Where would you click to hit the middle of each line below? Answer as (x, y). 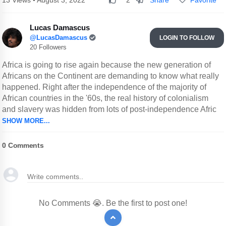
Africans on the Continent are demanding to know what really (111, 76)
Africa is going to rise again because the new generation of (107, 65)
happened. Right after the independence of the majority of (104, 87)
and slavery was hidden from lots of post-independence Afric (109, 109)
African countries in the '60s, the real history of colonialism (105, 98)
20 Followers (48, 47)
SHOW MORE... (26, 121)
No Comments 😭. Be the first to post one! (113, 203)
